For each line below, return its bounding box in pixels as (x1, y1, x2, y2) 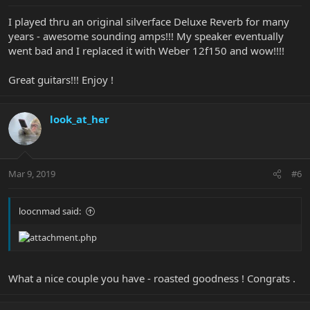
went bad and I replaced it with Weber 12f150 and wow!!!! (8, 43, 284, 57)
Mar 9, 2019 (8, 167, 55, 181)
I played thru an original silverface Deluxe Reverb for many (8, 14, 289, 28)
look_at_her (50, 111, 109, 126)
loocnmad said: (19, 205, 81, 218)
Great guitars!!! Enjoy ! (8, 72, 113, 86)
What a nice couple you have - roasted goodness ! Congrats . (8, 271, 295, 285)
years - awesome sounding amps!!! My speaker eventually (8, 28, 284, 43)
